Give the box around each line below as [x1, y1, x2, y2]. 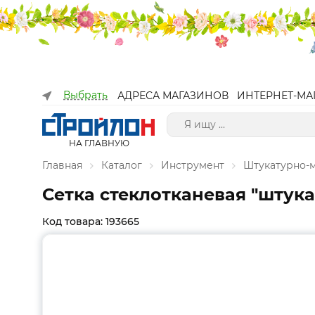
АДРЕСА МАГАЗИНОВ [117, 89, 229, 102]
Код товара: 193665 [42, 215, 139, 228]
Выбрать [63, 89, 108, 101]
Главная [42, 159, 82, 172]
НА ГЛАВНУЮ [68, 138, 129, 148]
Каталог [101, 159, 142, 172]
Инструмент [161, 159, 224, 172]
